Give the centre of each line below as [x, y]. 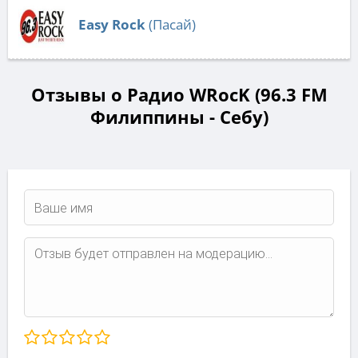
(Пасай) [171, 25]
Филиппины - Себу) [179, 117]
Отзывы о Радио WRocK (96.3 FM [179, 95]
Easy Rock [112, 25]
